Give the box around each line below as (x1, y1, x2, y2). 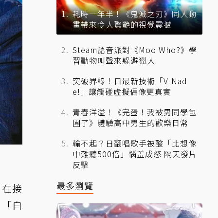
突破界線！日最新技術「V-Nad (73, 75, 187, 87)
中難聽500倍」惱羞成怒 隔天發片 (73, 148, 197, 160)
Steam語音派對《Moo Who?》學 (73, 44, 197, 56)
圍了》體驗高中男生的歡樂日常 (73, 117, 188, 129)
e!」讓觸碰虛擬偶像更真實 (73, 86, 171, 98)
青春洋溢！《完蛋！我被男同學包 (73, 106, 197, 118)
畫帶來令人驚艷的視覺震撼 (73, 18, 172, 31)
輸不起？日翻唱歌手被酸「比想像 (73, 137, 197, 149)
